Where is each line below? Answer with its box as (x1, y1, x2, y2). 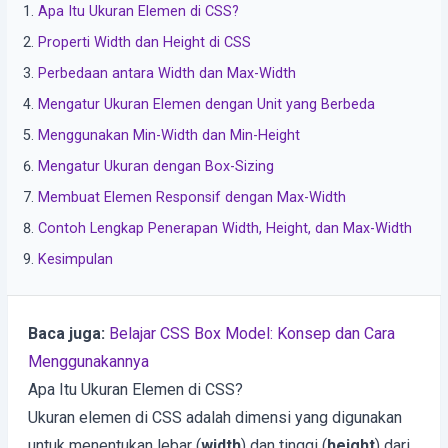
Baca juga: (28, 324, 105, 343)
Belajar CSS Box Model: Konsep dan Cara (109, 324, 395, 343)
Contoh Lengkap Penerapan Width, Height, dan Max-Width (38, 220, 413, 237)
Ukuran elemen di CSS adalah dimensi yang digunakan (28, 408, 402, 427)
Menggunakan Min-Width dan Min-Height (38, 127, 301, 144)
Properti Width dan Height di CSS (38, 34, 252, 51)
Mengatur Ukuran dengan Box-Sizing (38, 158, 275, 175)
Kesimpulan (38, 251, 114, 268)
